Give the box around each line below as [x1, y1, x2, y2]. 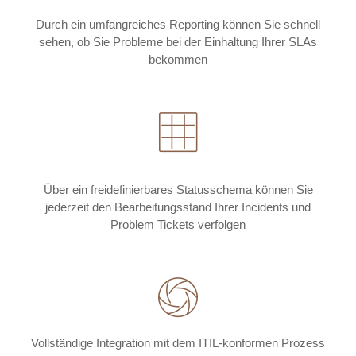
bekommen [149, 52, 207, 67]
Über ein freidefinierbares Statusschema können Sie [43, 183, 313, 197]
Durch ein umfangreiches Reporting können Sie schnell [36, 17, 320, 32]
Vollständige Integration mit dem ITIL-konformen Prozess [31, 336, 325, 350]
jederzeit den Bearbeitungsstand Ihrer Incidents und [45, 200, 311, 215]
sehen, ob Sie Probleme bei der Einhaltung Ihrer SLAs [39, 35, 317, 49]
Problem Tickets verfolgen [110, 218, 246, 232]
